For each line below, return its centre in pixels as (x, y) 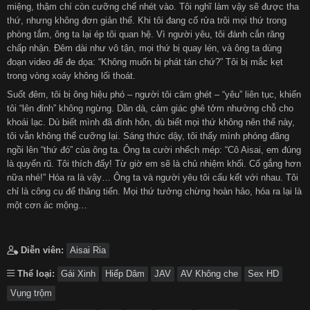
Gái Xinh (78, 273)
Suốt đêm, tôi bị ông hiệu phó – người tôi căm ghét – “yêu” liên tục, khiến (154, 94)
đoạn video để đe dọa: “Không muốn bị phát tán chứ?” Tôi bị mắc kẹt (145, 62)
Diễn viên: (42, 250)
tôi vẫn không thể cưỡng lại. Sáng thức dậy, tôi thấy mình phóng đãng (148, 136)
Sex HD (263, 273)
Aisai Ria (88, 250)
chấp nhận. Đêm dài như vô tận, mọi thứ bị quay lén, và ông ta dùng (144, 48)
